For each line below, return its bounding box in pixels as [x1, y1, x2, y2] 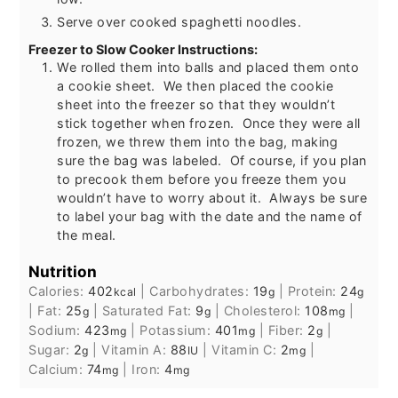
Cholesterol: [223, 303, 306, 319]
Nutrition [28, 262, 98, 282]
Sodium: [28, 322, 85, 338]
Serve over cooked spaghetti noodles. [57, 14, 302, 30]
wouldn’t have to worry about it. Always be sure [57, 189, 368, 205]
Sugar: [28, 342, 74, 358]
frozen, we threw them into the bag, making [57, 133, 338, 149]
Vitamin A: [101, 342, 171, 358]
